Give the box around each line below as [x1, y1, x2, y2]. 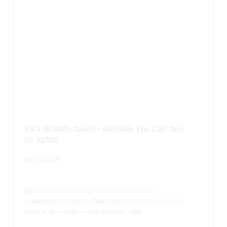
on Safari [24, 134, 58, 145]
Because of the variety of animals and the [24, 186, 154, 195]
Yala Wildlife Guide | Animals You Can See [24, 123, 184, 134]
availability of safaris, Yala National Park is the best [24, 197, 184, 205]
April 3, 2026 [24, 154, 60, 163]
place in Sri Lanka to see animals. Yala [24, 207, 143, 216]
